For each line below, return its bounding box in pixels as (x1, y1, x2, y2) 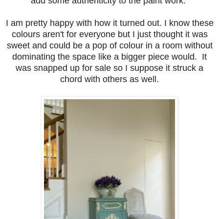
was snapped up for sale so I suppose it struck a (16, 63, 203, 73)
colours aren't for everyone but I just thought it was (11, 29, 208, 39)
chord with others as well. (60, 74, 159, 84)
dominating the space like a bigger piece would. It (12, 51, 207, 62)
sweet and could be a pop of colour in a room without (6, 40, 213, 50)
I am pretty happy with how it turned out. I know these (5, 18, 214, 28)
